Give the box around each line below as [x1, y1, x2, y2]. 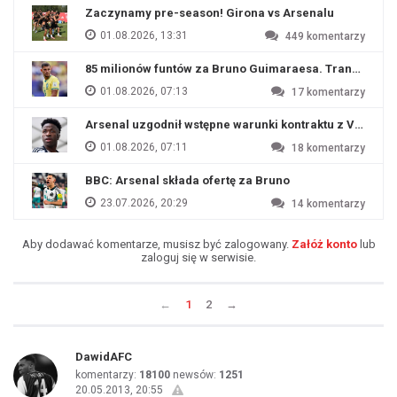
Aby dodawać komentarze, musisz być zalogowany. [21, 237, 292, 251]
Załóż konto [291, 237, 357, 251]
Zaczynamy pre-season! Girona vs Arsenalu [85, 6, 334, 19]
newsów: [170, 369, 219, 381]
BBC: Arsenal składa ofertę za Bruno [85, 174, 290, 187]
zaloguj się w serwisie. [141, 251, 256, 264]
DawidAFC [75, 350, 132, 363]
